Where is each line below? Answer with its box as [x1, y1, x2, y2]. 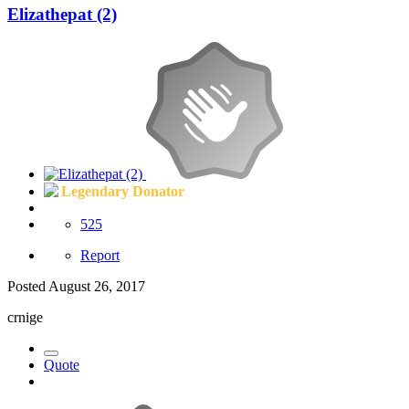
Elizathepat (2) [7, 5, 117, 25]
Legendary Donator [61, 183, 184, 199]
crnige [7, 309, 43, 325]
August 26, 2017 [48, 278, 145, 294]
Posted [7, 278, 48, 294]
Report [80, 246, 120, 263]
